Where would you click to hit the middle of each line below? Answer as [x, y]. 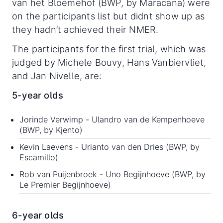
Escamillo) [39, 157]
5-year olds [38, 95]
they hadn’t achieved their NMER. [87, 30]
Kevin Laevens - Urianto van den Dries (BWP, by [110, 147]
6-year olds [38, 215]
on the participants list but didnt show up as [109, 16]
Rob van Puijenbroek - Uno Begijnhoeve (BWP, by [112, 174]
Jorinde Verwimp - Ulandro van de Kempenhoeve [112, 119]
